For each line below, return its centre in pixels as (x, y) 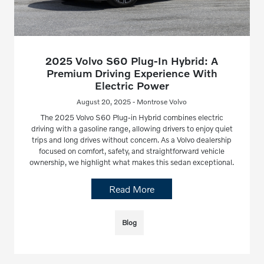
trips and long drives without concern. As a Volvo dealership (132, 139)
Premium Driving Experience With (132, 73)
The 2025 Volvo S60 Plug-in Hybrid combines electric (132, 117)
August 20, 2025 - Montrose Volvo (132, 101)
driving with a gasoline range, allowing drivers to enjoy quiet (132, 128)
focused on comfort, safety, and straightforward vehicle (132, 151)
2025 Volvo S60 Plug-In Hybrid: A (132, 60)
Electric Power (132, 85)
